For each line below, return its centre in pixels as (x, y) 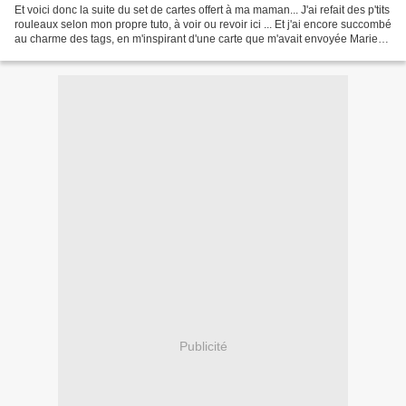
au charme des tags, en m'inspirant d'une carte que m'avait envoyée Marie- (198, 39)
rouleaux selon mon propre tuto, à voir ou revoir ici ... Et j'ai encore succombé (203, 24)
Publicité (203, 347)
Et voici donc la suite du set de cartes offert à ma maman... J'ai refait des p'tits (202, 10)
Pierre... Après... (53, 53)
